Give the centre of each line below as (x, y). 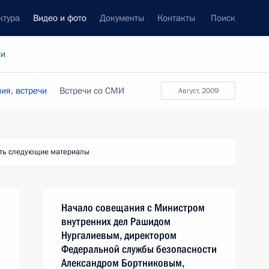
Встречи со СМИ (92, 91)
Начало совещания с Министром (133, 207)
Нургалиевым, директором (119, 235)
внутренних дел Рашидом (116, 221)
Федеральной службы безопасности (139, 249)
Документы (122, 18)
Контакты (176, 18)
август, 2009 (200, 91)
